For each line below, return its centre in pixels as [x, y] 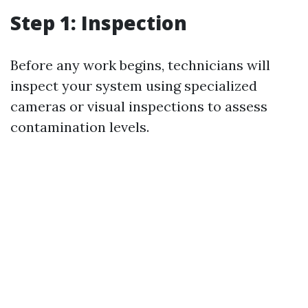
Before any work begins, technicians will [140, 65]
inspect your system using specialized [134, 86]
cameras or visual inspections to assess [139, 106]
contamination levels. [80, 127]
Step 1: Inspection [99, 23]
